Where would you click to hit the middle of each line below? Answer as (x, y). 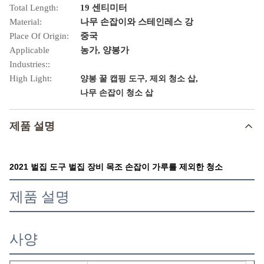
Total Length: (34, 8)
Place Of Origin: (39, 36)
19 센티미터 (104, 8)
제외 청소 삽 (173, 79)
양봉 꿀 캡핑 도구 (113, 79)
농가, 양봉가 (105, 50)
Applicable (29, 50)
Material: (26, 22)
